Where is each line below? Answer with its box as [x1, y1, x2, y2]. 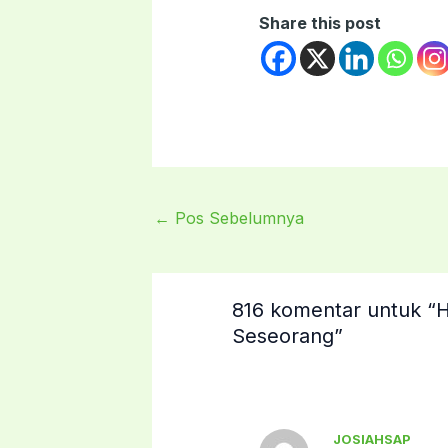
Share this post [258, 12, 381, 33]
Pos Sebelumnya [170, 208, 304, 229]
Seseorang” [231, 323, 343, 348]
